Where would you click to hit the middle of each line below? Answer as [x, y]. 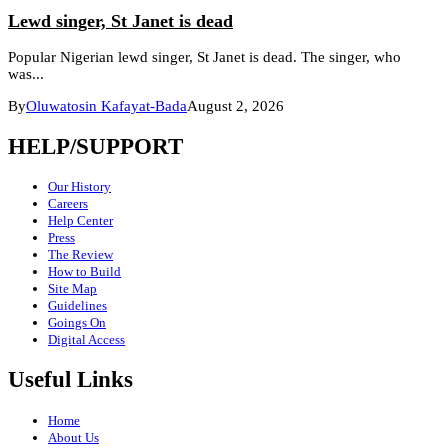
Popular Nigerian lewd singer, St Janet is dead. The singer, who [204, 57]
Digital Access [86, 340]
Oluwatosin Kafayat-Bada [106, 106]
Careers [68, 204]
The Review [80, 255]
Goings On [77, 323]
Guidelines [77, 306]
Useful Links [70, 380]
